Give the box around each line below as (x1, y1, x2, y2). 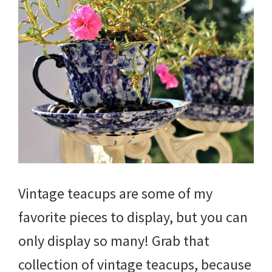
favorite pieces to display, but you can (18, 207, 248, 226)
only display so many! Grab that (18, 231, 209, 250)
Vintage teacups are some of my (18, 183, 212, 203)
